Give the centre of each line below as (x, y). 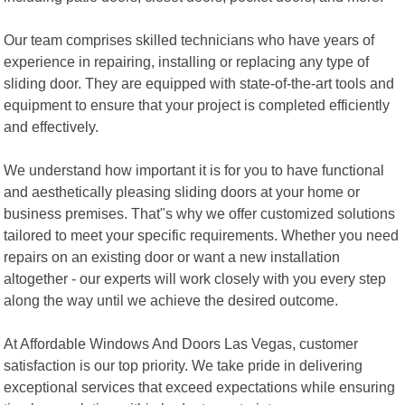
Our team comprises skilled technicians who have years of (189, 39)
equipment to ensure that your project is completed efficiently (197, 104)
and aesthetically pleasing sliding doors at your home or (182, 191)
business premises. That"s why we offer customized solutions (200, 213)
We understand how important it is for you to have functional (194, 170)
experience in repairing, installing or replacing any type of (187, 61)
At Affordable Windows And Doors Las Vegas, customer (181, 343)
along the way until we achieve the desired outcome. (171, 300)
